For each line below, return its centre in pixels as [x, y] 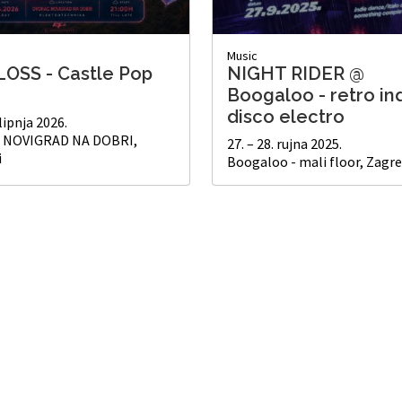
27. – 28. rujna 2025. [284, 144]
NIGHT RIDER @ [296, 74]
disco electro [286, 117]
